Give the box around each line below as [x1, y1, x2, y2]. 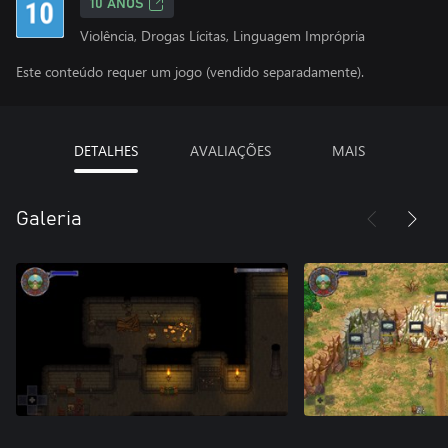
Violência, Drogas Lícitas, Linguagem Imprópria [80, 26, 365, 45]
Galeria [16, 209, 82, 229]
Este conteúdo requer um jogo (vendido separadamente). [16, 62, 364, 81]
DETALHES [73, 141, 138, 160]
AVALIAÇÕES [189, 141, 271, 160]
